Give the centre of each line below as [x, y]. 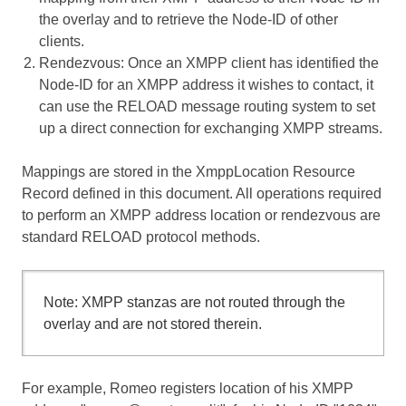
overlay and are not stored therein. [152, 324]
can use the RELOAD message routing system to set [208, 106]
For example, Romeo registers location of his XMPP [188, 389]
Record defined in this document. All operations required [202, 193]
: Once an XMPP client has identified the [250, 63]
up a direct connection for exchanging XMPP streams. [211, 128]
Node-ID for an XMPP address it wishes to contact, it [207, 84]
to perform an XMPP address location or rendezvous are [201, 215]
